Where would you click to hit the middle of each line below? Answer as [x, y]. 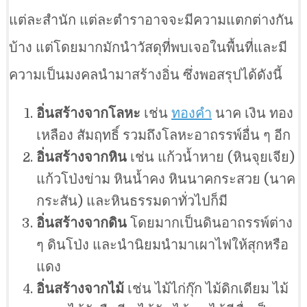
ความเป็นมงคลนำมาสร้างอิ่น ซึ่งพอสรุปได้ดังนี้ [146, 75]
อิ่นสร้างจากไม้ [80, 289]
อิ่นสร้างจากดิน [82, 223]
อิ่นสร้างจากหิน [82, 158]
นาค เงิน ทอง [253, 114]
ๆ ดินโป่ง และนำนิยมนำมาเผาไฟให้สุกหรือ [162, 245]
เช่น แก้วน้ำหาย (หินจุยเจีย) [211, 158]
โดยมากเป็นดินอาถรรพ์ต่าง [210, 223]
